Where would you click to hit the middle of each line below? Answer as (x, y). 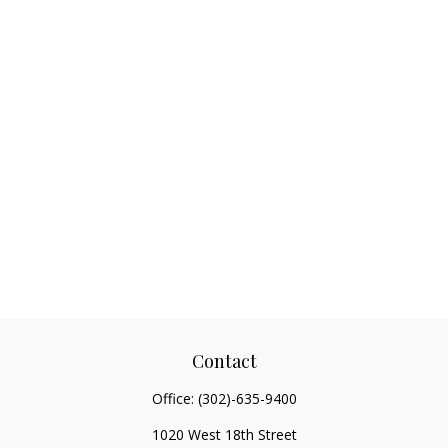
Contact (224, 361)
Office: (174, 398)
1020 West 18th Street (224, 434)
